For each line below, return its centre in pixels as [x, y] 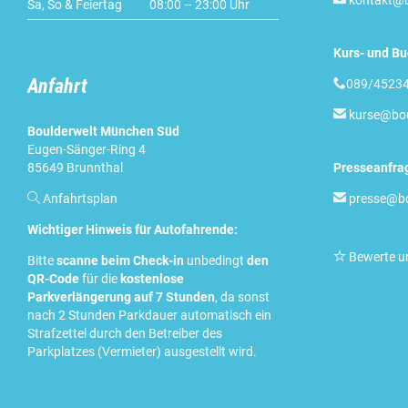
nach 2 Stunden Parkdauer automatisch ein [149, 316]
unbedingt [215, 261]
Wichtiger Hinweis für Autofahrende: [133, 230]
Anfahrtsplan [80, 199]
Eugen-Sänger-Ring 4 [87, 150]
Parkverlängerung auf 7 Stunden [121, 297]
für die [100, 279]
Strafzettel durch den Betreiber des [125, 334]
